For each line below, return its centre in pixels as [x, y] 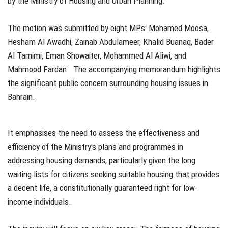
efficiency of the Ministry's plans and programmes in [95, 146]
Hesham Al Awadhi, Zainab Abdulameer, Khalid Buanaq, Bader [111, 41]
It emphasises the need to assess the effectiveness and [104, 133]
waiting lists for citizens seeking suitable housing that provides [113, 174]
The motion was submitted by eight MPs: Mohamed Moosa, [108, 28]
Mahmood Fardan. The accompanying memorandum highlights [114, 69]
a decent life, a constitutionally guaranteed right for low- [103, 188]
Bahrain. [23, 96]
